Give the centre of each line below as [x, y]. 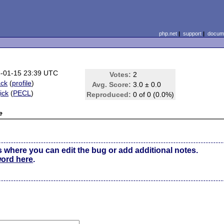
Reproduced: [109, 94]
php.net [168, 33]
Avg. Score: [112, 84]
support [192, 33]
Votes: [120, 74]
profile [22, 83]
